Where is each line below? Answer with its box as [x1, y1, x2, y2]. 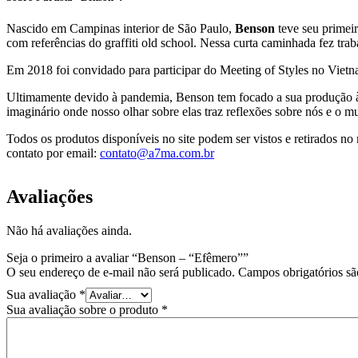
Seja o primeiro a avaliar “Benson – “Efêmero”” [6, 250, 249, 265]
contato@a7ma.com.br [100, 145, 214, 160]
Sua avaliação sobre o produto [6, 302, 161, 316]
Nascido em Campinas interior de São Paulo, [6, 21, 235, 35]
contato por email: [6, 145, 100, 160]
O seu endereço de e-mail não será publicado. [6, 265, 235, 279]
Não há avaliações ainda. [6, 223, 132, 237]
